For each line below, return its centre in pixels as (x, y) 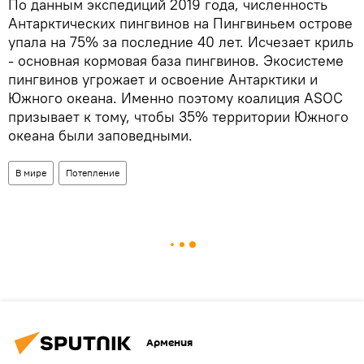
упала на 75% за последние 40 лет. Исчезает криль (181, 41)
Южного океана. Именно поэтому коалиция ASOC (175, 97)
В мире (31, 172)
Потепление (93, 172)
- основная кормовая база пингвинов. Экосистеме (176, 60)
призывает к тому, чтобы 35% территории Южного (178, 116)
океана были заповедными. (100, 135)
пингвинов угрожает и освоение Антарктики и (163, 79)
